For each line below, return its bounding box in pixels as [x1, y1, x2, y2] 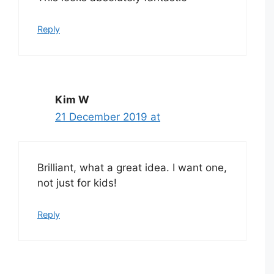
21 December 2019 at [55, 110, 160, 123]
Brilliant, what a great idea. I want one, [37, 161, 227, 174]
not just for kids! [37, 177, 117, 190]
